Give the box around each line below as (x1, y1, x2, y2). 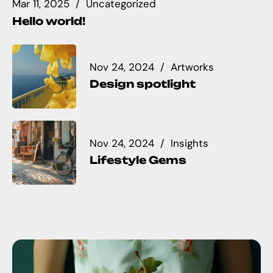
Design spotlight (90, 77, 196, 91)
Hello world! (12, 14, 85, 27)
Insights (171, 136, 208, 150)
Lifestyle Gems (90, 154, 186, 167)
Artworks (171, 60, 214, 74)
